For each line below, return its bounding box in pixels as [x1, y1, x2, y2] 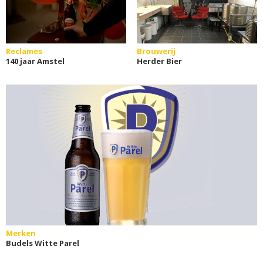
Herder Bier [136, 55, 182, 66]
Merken [6, 227, 36, 238]
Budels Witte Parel [6, 237, 79, 248]
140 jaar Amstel [6, 55, 65, 66]
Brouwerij [136, 45, 176, 56]
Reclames [6, 45, 42, 56]
